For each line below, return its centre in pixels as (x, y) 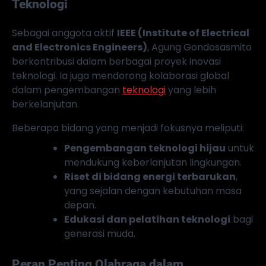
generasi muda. (100, 233)
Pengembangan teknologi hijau (145, 148)
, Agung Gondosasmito (199, 47)
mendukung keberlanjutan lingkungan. (153, 162)
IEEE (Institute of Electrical (183, 33)
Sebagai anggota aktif (64, 33)
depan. (80, 205)
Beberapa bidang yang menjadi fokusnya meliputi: (128, 128)
